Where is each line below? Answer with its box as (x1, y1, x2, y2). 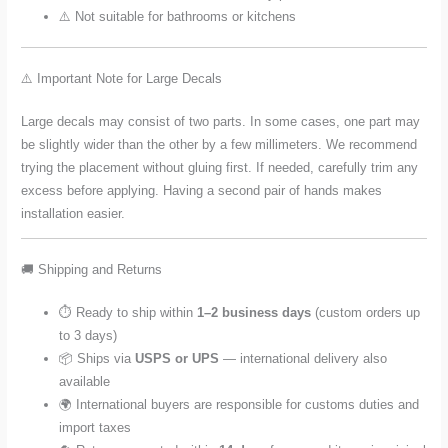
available (59, 373, 111, 389)
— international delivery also (219, 350, 388, 366)
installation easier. (21, 205, 126, 221)
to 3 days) (59, 327, 118, 343)
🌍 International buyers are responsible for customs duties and (59, 396, 420, 412)
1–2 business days (197, 304, 312, 320)
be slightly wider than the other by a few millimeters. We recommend (21, 136, 418, 152)
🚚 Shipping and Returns (21, 261, 163, 277)
